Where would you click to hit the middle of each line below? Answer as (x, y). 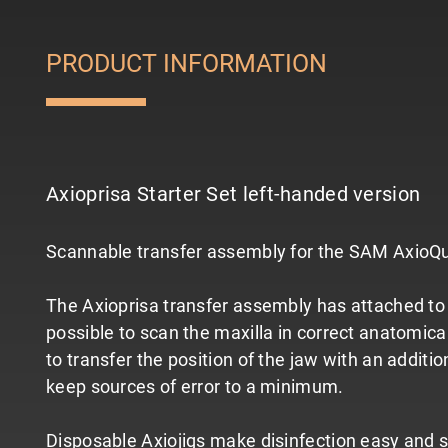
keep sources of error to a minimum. (195, 387)
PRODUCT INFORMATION (186, 64)
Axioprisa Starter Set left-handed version (233, 194)
